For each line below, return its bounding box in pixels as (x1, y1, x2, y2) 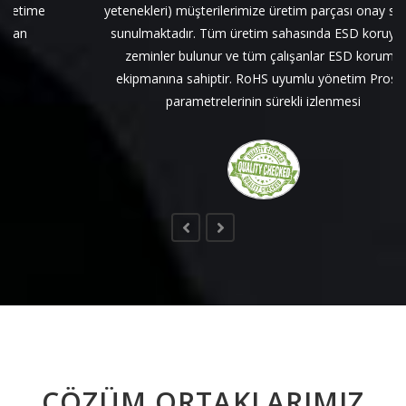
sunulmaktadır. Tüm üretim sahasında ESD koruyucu (50, 24, 356, 42)
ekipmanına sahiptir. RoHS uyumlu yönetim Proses (55, 70, 351, 87)
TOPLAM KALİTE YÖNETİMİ (128, 224, 303, 243)
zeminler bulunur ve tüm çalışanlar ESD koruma (64, 47, 342, 64)
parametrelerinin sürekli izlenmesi (105, 92, 301, 110)
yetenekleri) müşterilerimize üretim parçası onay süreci (43, 2, 362, 19)
